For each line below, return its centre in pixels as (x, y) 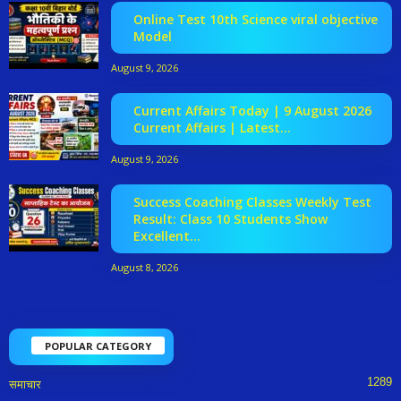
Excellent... (167, 235)
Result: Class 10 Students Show (230, 218)
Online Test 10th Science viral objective (256, 19)
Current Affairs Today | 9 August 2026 (252, 110)
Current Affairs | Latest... (212, 127)
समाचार (25, 385)
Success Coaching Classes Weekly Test (252, 201)
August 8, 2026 (145, 267)
